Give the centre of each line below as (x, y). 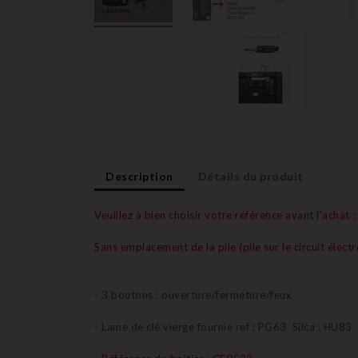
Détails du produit (251, 176)
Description (139, 176)
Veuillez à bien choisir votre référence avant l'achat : (225, 215)
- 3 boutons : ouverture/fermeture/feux (193, 294)
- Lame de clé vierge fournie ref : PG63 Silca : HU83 (223, 326)
